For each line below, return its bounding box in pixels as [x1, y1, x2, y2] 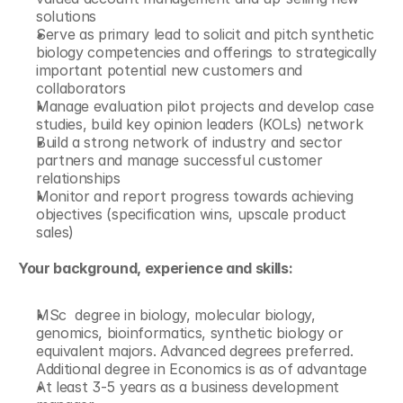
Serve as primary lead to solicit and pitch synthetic [36, 25, 374, 43]
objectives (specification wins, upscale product [36, 205, 346, 223]
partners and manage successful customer [36, 151, 323, 169]
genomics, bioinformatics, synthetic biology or [36, 324, 344, 342]
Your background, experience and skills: [18, 259, 293, 277]
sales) [36, 223, 75, 241]
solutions [36, 7, 97, 25]
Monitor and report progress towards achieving [36, 187, 354, 205]
